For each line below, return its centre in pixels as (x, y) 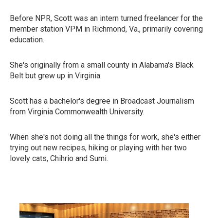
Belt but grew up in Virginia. (56, 76)
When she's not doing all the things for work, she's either (105, 137)
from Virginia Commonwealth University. (77, 112)
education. (27, 40)
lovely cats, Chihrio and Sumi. (59, 158)
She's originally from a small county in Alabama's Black (102, 65)
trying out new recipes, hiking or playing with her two (98, 148)
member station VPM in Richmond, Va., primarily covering (106, 29)
